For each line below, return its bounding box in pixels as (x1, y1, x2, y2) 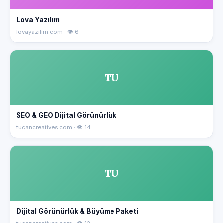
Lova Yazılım (16, 16, 60, 24)
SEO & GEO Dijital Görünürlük (16, 111, 116, 119)
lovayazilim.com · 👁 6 (16, 28, 79, 35)
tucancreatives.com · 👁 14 (16, 124, 91, 131)
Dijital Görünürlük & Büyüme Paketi (16, 207, 138, 215)
